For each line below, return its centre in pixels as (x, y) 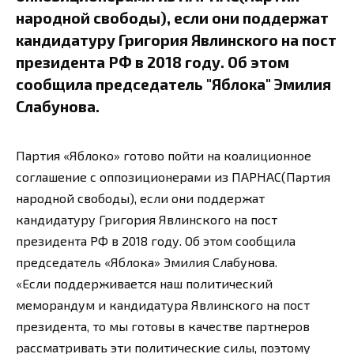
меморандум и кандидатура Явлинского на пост (163, 305)
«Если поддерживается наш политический (144, 284)
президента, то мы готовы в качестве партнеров (163, 326)
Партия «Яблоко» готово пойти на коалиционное (164, 156)
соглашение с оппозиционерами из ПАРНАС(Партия (173, 177)
